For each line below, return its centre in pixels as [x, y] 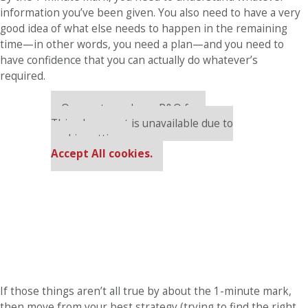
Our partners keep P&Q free [133, 108]
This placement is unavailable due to [142, 123]
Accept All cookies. [102, 153]
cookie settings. [90, 138]
